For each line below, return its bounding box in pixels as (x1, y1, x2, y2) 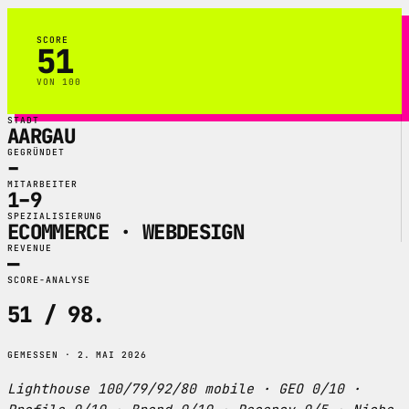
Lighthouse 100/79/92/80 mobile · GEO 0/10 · (7, 380, 361, 398)
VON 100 (37, 75, 81, 88)
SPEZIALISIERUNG (7, 209, 103, 222)
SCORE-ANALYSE (7, 273, 90, 286)
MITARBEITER (7, 177, 78, 190)
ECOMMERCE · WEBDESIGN (7, 217, 244, 246)
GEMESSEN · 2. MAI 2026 (7, 349, 148, 362)
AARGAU (7, 121, 75, 150)
